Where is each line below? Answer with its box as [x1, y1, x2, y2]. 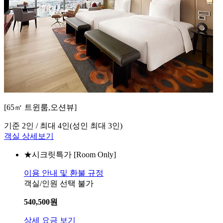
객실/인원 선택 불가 [24, 179, 94, 188]
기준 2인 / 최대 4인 [4, 121, 70, 130]
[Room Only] [72, 150, 116, 159]
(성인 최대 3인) [70, 121, 122, 130]
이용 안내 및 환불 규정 [24, 169, 104, 178]
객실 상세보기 [4, 132, 54, 141]
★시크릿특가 [24, 150, 72, 159]
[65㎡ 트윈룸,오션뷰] [4, 103, 77, 112]
